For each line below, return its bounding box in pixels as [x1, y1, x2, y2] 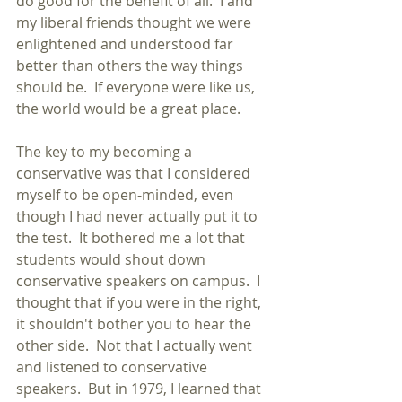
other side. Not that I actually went [16, 336, 256, 355]
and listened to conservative [16, 357, 211, 377]
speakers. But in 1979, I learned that [16, 379, 265, 398]
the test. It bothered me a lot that [16, 228, 249, 248]
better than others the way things [16, 56, 247, 75]
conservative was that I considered [16, 163, 254, 183]
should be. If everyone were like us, [16, 77, 258, 97]
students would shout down [16, 249, 209, 269]
